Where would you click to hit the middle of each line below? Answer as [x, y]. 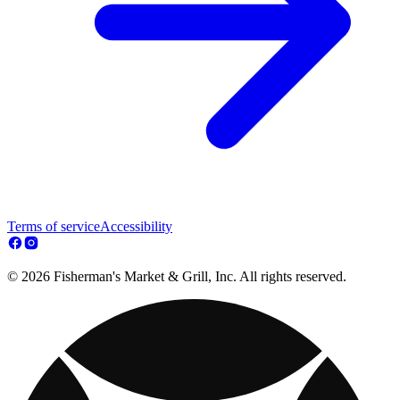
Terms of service [54, 226]
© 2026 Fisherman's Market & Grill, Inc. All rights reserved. [177, 276]
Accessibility [136, 226]
